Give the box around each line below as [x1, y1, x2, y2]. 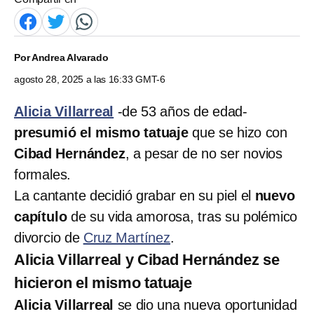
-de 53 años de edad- [114, 103, 248, 119]
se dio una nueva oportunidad [117, 296, 297, 313]
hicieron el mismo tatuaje [14, 273, 192, 292]
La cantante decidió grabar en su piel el [14, 187, 255, 203]
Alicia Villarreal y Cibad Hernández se [14, 250, 280, 268]
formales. [14, 166, 71, 182]
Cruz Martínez [83, 229, 170, 245]
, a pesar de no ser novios [125, 145, 283, 161]
